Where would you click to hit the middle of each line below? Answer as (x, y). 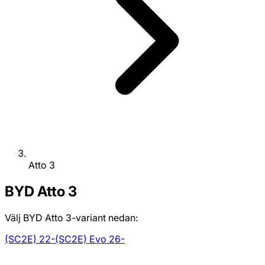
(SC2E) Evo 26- (90, 239)
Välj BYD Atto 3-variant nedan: (71, 218)
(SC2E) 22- (30, 239)
